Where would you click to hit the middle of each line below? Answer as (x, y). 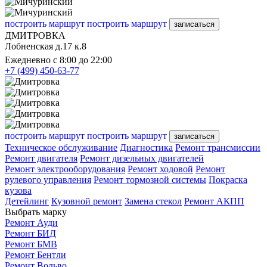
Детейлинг (27, 201)
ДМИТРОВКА (35, 35)
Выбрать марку (36, 212)
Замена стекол (153, 201)
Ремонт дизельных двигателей (142, 158)
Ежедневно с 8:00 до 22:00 (58, 60)
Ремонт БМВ (31, 244)
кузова (18, 190)
